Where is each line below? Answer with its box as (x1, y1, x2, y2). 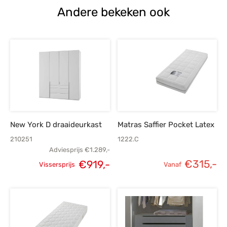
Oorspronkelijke (38, 168, 115, 181)
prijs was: (67, 185, 115, 199)
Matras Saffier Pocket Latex (117, 120, 214, 129)
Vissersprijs (39, 160, 75, 168)
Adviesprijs (49, 145, 83, 154)
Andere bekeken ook (57, 5, 170, 19)
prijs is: (113, 185, 148, 199)
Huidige (109, 168, 148, 181)
